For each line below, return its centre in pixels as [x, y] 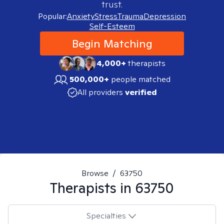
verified [141, 92]
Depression [165, 16]
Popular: [52, 16]
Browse [95, 173]
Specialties [106, 215]
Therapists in [92, 188]
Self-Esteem [112, 26]
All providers [100, 92]
